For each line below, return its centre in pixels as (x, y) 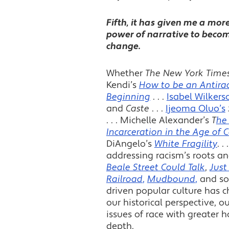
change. (123, 46)
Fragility (199, 144)
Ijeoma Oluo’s (195, 108)
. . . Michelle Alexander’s (159, 120)
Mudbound (171, 179)
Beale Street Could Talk (155, 167)
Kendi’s (122, 85)
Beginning (128, 97)
